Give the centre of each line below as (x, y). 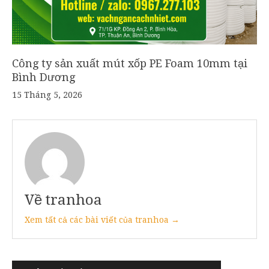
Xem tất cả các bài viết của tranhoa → (102, 219)
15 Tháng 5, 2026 (47, 95)
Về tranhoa (63, 200)
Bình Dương (44, 77)
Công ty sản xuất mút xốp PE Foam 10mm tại (130, 63)
